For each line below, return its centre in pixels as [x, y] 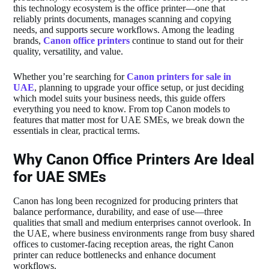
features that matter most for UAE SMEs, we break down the [129, 119]
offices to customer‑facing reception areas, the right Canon [124, 244]
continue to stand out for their [187, 40]
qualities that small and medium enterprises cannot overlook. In [132, 223]
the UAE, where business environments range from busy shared [134, 234]
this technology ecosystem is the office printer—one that [119, 8]
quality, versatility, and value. [68, 51]
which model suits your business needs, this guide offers [119, 98]
